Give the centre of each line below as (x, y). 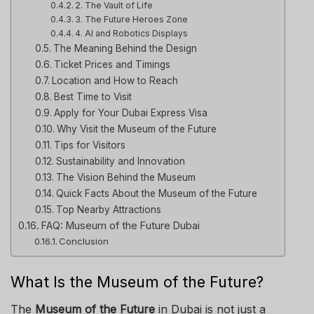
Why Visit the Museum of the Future (136, 129)
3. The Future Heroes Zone (132, 19)
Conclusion (84, 241)
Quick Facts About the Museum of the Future (156, 193)
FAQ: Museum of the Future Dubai (120, 225)
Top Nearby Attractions (108, 209)
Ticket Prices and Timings (112, 64)
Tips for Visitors (89, 145)
